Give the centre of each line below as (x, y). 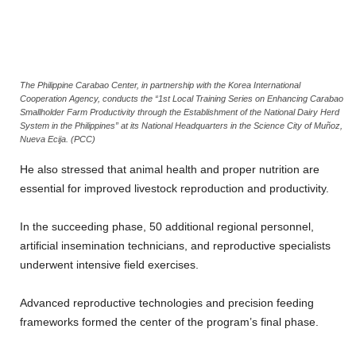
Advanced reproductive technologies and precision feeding (167, 302)
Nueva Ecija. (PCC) (58, 139)
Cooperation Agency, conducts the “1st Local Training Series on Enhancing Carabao (182, 98)
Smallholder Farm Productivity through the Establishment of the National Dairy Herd (180, 112)
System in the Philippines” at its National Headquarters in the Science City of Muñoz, (181, 125)
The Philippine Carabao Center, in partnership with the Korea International (160, 85)
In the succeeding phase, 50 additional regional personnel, (167, 226)
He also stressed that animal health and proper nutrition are (170, 169)
